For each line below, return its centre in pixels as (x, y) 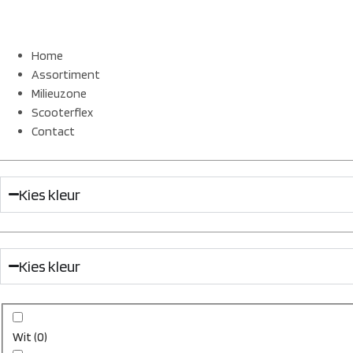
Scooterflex (62, 112)
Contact (53, 131)
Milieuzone (59, 93)
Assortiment (66, 74)
